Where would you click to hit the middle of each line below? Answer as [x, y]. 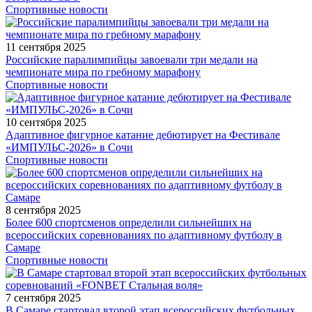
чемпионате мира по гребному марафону [103, 72]
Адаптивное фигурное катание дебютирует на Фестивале [143, 134]
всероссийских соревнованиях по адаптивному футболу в [144, 235]
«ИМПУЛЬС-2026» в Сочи [69, 147]
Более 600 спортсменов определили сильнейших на [128, 222]
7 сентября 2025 [43, 297]
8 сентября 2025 [43, 210]
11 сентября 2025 [46, 47]
